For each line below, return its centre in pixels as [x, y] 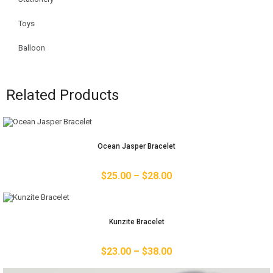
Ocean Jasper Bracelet [136, 147]
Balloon [32, 48]
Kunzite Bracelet [136, 222]
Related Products [62, 95]
